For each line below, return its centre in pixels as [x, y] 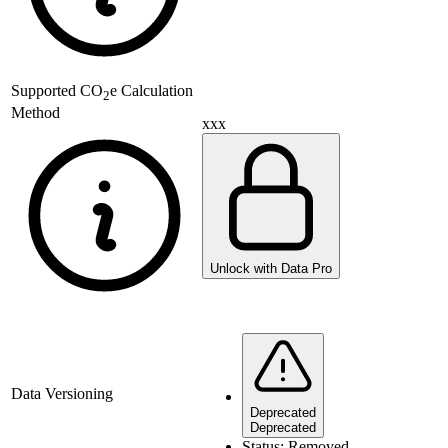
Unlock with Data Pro [271, 269]
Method [35, 113]
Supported [45, 91]
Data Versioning [62, 394]
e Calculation [151, 91]
